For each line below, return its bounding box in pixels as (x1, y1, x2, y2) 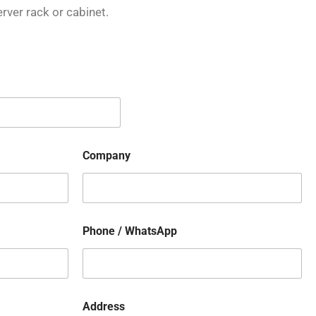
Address (83, 300, 125, 314)
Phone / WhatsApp (83, 224, 177, 238)
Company (83, 149, 130, 163)
